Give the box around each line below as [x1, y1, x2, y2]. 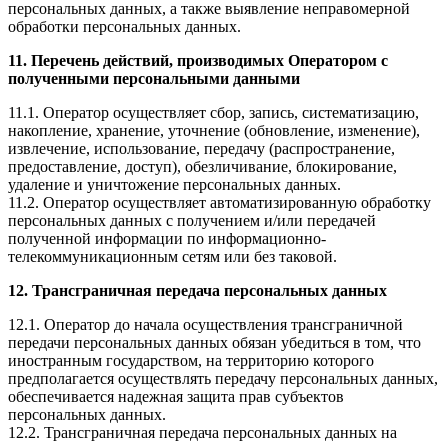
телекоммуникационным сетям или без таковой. [8, 248, 337, 266]
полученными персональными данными [8, 70, 300, 88]
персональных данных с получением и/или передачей [8, 212, 376, 230]
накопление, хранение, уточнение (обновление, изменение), [8, 122, 420, 140]
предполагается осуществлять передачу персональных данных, [8, 370, 438, 388]
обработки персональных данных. [8, 18, 241, 36]
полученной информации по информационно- [8, 230, 326, 248]
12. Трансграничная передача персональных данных [8, 282, 387, 300]
